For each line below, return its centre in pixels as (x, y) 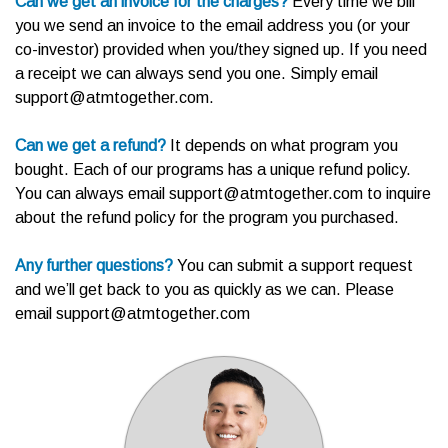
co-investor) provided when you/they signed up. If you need (221, 50)
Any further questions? (94, 266)
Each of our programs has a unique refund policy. (242, 170)
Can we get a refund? (90, 146)
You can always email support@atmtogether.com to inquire (223, 194)
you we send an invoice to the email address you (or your (212, 26)
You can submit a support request (293, 266)
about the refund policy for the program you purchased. (207, 218)
